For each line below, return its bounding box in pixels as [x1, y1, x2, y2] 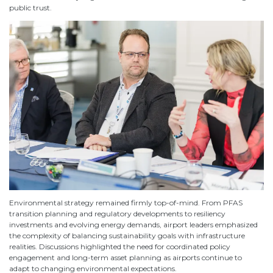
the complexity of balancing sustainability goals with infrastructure [9, 231, 245, 241]
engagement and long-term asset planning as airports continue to [9, 253, 242, 263]
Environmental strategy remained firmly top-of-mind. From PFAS [9, 198, 243, 208]
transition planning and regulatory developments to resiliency [9, 209, 225, 219]
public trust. [9, 2, 52, 12]
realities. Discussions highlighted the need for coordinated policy [9, 242, 230, 252]
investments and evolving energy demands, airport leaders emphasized [9, 220, 258, 230]
